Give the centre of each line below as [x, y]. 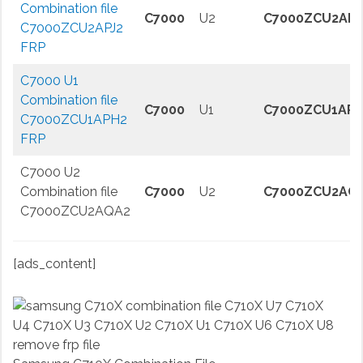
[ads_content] [54, 264]
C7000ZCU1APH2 [73, 120]
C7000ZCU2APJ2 [71, 28]
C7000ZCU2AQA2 [75, 211]
